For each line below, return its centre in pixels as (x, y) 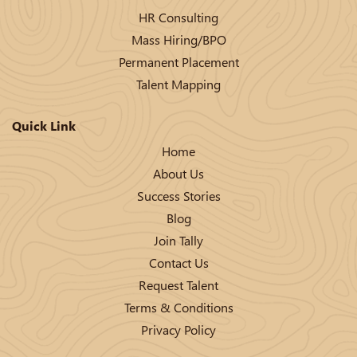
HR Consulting (178, 17)
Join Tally (178, 240)
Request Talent (178, 284)
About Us (178, 173)
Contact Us (178, 262)
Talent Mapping (178, 84)
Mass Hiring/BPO (178, 39)
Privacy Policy (178, 329)
